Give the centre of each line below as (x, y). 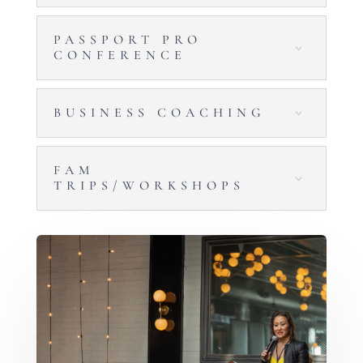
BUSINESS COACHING (159, 112)
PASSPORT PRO (127, 39)
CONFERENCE (120, 55)
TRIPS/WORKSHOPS (149, 185)
